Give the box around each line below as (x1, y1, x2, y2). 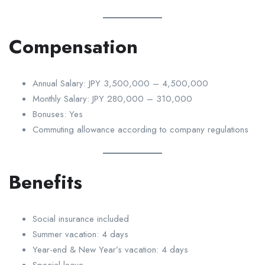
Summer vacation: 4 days (33, 227, 128, 241)
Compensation (9, 33, 138, 60)
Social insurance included (33, 212, 129, 225)
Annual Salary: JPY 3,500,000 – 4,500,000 (33, 76, 208, 90)
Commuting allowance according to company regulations (33, 122, 248, 136)
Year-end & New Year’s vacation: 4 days (33, 243, 188, 256)
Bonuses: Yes (33, 107, 83, 121)
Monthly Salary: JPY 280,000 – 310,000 (33, 92, 192, 105)
